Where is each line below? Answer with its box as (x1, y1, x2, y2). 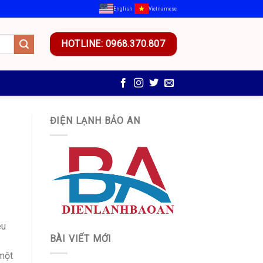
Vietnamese (148, 5, 177, 12)
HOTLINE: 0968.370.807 (61, 38, 166, 50)
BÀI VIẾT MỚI (49, 233, 112, 245)
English (113, 5, 133, 12)
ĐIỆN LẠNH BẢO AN (49, 115, 140, 126)
